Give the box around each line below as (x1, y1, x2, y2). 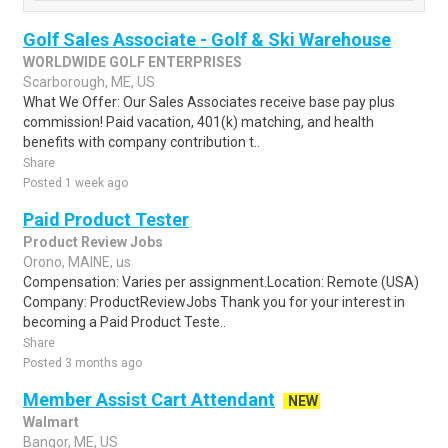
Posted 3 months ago (23, 356, 142, 370)
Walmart (23, 414, 79, 430)
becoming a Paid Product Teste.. (23, 314, 226, 330)
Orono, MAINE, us (23, 254, 131, 270)
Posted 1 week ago (23, 176, 128, 190)
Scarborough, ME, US (23, 74, 155, 90)
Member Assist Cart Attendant (23, 389, 275, 410)
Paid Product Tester (23, 209, 189, 230)
